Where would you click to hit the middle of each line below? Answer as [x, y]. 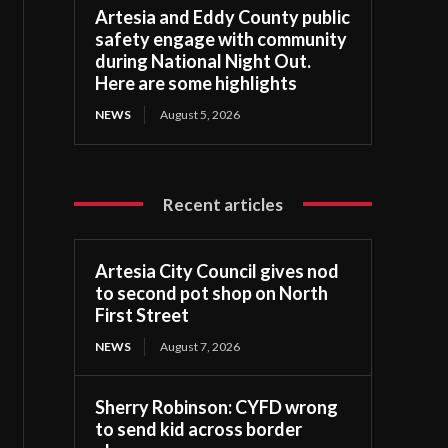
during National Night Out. [203, 60]
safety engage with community [221, 38]
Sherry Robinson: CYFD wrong [217, 406]
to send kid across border [199, 428]
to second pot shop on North [212, 292]
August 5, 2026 [200, 114]
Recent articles [223, 204]
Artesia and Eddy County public [223, 16]
